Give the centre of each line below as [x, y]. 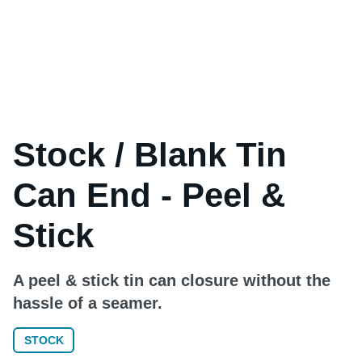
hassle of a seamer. [88, 303]
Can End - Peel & [149, 195]
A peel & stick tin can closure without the [172, 280]
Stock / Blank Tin [150, 155]
